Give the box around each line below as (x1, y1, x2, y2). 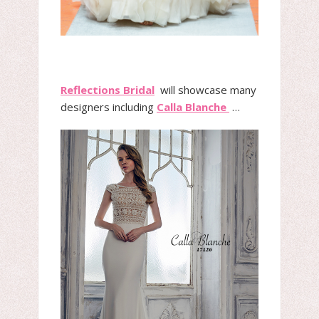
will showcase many (155, 82, 256, 97)
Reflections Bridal (61, 82, 155, 97)
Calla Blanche (157, 99, 229, 114)
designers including (61, 99, 157, 114)
